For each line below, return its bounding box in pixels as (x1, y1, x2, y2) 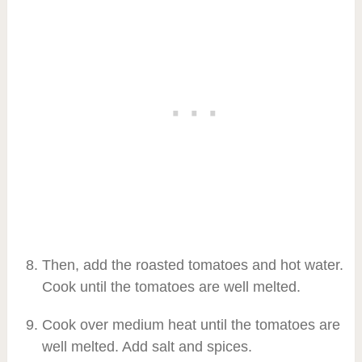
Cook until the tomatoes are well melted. (41, 278, 301, 295)
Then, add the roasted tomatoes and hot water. (41, 256, 343, 273)
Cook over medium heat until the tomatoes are (41, 316, 340, 333)
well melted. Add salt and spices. (41, 338, 252, 355)
